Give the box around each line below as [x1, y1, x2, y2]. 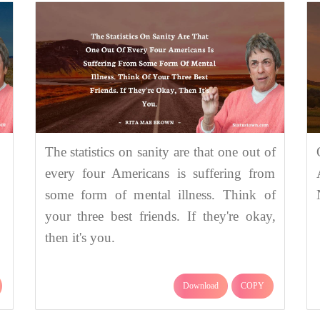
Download [183, 281, 219, 291]
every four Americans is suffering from [44, 166, 276, 181]
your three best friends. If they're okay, [44, 209, 276, 224]
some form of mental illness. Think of [44, 187, 276, 203]
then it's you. [44, 230, 115, 246]
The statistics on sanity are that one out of [44, 144, 276, 160]
